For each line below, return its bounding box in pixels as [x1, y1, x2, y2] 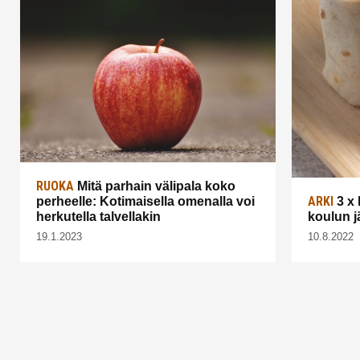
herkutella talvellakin [36, 209, 161, 223]
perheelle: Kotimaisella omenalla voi [36, 194, 255, 208]
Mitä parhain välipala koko [74, 178, 235, 193]
